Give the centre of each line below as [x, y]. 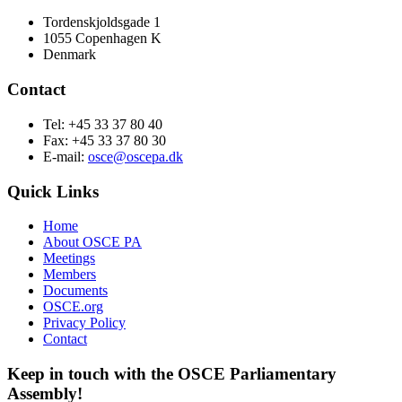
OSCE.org [73, 307]
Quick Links [53, 191]
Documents [75, 291]
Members [70, 275]
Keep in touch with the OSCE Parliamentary [172, 373]
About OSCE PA [92, 242]
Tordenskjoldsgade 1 [102, 22]
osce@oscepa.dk [135, 156]
